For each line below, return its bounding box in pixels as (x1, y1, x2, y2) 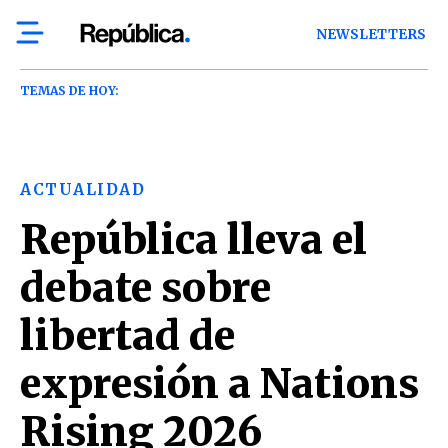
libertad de (20, 311, 235, 361)
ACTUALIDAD (20, 180, 145, 199)
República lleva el (20, 215, 367, 265)
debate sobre (20, 263, 271, 313)
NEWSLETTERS (316, 26, 427, 43)
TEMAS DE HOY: (20, 83, 119, 98)
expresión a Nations (20, 359, 419, 409)
